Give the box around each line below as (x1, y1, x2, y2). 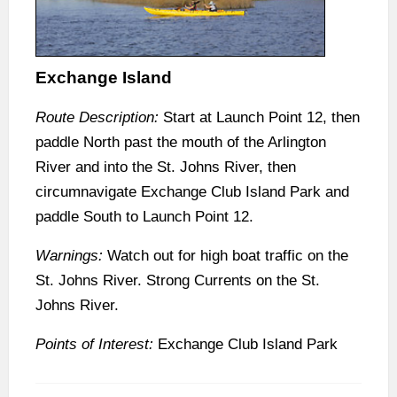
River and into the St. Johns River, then (35, 158, 296, 175)
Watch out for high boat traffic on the (103, 246, 348, 264)
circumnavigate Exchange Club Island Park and (35, 183, 349, 200)
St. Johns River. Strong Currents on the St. (35, 271, 320, 289)
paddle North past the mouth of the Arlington (35, 133, 326, 151)
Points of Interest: (35, 335, 153, 353)
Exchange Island (35, 67, 172, 87)
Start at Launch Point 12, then (159, 108, 360, 126)
